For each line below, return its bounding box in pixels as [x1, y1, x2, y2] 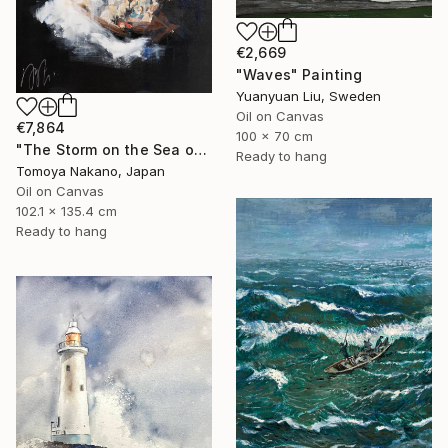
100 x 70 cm [236, 127, 313, 144]
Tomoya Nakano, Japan [16, 163, 165, 180]
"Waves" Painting [236, 65, 363, 83]
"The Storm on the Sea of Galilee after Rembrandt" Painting [193, 141, 207, 159]
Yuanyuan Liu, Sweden [236, 87, 381, 104]
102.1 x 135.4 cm [16, 203, 117, 220]
